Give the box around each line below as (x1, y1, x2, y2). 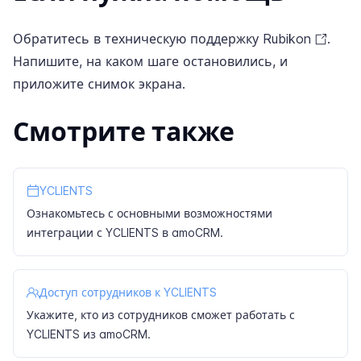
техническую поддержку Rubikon (105, 31, 311, 48)
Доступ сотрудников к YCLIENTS (39, 285, 217, 300)
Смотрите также (13, 116, 234, 148)
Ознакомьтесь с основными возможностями (27, 206, 272, 221)
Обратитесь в (13, 31, 105, 48)
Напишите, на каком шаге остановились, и (13, 53, 288, 70)
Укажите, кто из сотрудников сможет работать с (27, 308, 295, 322)
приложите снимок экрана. (13, 76, 185, 93)
